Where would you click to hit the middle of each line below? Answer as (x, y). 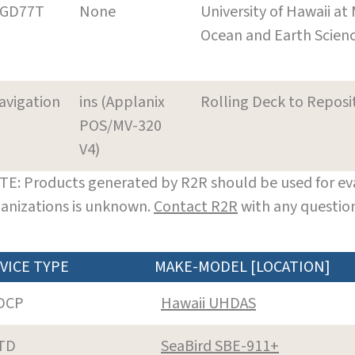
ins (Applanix (122, 102)
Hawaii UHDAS (208, 303)
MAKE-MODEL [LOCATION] (242, 267)
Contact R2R (196, 206)
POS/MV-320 (120, 126)
